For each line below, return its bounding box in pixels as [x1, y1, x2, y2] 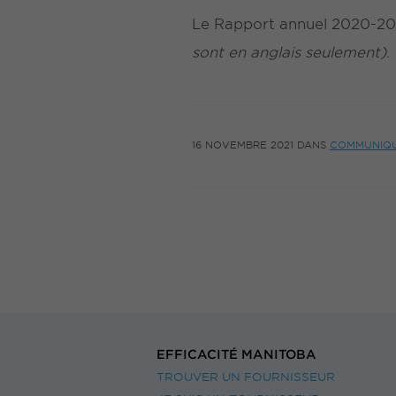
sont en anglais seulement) [192, 42, 386, 60]
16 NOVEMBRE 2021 [192, 138, 293, 150]
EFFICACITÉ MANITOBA [156, 346, 316, 362]
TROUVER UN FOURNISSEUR [156, 369, 335, 384]
